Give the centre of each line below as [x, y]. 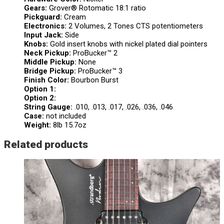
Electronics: [46, 26]
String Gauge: [49, 107]
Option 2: [40, 98]
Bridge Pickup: [51, 71]
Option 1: [40, 89]
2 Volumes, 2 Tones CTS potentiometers [136, 26]
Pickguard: [44, 17]
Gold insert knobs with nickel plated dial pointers [129, 44]
